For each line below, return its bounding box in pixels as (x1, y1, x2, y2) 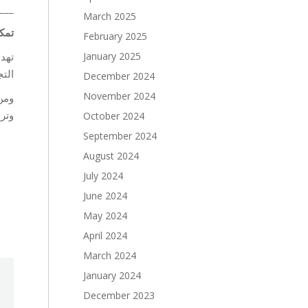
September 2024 (83, 129, 157, 142)
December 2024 (83, 69, 155, 82)
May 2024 (83, 209, 128, 222)
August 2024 (83, 149, 140, 162)
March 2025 (83, 10, 137, 23)
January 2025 (83, 49, 142, 63)
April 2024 (83, 229, 128, 242)
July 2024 (83, 169, 124, 182)
